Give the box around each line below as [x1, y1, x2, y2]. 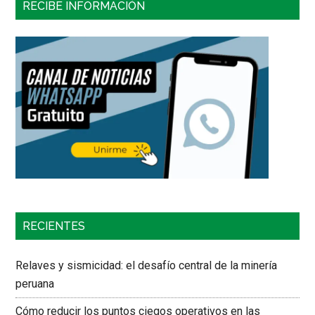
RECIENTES [22, 219, 86, 233]
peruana [15, 277, 55, 291]
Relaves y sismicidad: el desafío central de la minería [15, 259, 278, 273]
